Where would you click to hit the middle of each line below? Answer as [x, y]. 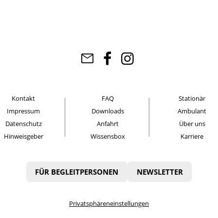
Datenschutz [23, 124]
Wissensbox [108, 136]
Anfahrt [108, 124]
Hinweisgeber [23, 136]
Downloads [108, 111]
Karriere [192, 136]
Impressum [24, 111]
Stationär [192, 99]
